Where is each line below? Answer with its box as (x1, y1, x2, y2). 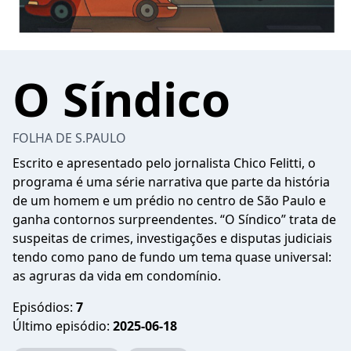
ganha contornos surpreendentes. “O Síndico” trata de (13, 211, 336, 228)
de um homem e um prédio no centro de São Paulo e (13, 192, 326, 209)
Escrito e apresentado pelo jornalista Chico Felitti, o (13, 154, 316, 172)
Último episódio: (13, 317, 113, 335)
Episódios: (13, 299, 76, 316)
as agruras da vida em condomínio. (13, 267, 221, 284)
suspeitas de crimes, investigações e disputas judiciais (13, 230, 332, 247)
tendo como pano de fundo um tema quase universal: (13, 248, 331, 266)
